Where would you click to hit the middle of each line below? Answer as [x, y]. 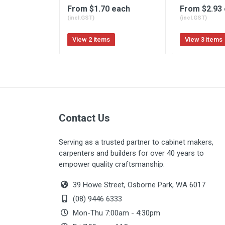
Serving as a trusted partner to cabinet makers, [136, 142]
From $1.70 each [99, 9]
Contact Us [84, 118]
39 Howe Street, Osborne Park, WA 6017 [138, 185]
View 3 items [204, 39]
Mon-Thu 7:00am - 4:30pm [116, 213]
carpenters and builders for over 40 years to [131, 153]
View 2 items [91, 39]
